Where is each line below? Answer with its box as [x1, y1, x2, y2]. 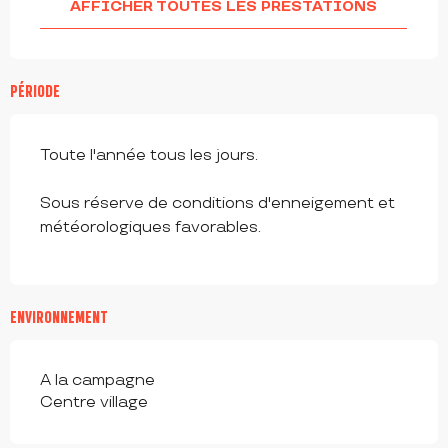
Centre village [40, 393, 148, 413]
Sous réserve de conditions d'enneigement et [40, 194, 395, 214]
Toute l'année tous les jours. [40, 146, 258, 166]
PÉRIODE [10, 82, 60, 101]
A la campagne [40, 371, 155, 391]
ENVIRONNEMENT [10, 308, 108, 327]
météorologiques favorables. [40, 218, 261, 238]
